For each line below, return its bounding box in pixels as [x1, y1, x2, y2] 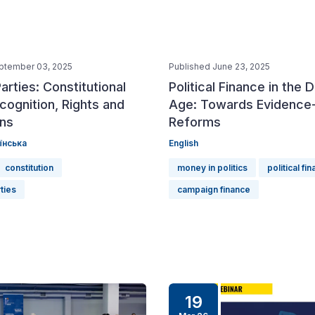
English [169, 138, 198, 148]
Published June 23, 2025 [169, 61, 270, 72]
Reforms [169, 115, 221, 129]
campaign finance [177, 184, 250, 195]
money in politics [177, 162, 247, 173]
